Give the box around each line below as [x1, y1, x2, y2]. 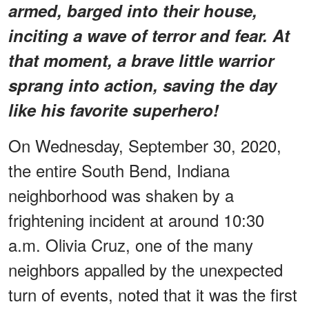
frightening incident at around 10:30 [8, 207, 264, 232]
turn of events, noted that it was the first [8, 281, 297, 306]
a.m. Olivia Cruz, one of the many [8, 232, 253, 257]
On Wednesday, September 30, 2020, [8, 132, 281, 157]
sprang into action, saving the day [8, 72, 277, 97]
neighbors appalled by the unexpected [8, 257, 283, 281]
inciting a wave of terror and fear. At [8, 23, 290, 47]
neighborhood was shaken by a [8, 182, 234, 207]
